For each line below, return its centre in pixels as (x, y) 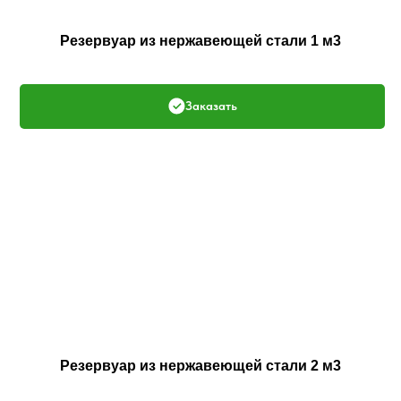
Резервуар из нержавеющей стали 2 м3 (200, 366)
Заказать (211, 106)
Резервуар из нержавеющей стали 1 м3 (200, 40)
